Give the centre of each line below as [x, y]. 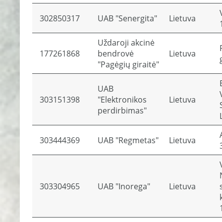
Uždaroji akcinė [126, 43]
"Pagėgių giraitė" [128, 64]
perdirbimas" [122, 111]
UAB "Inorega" [124, 186]
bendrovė [116, 54]
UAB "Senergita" [127, 18]
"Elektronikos [122, 100]
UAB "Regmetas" [128, 140]
